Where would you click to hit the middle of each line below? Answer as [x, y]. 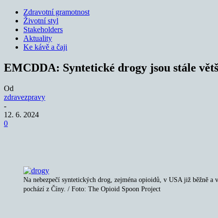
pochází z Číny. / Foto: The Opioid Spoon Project [92, 189]
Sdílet [48, 138]
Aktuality [38, 38]
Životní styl [41, 21]
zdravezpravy [25, 97]
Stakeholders [43, 29]
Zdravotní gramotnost [56, 12]
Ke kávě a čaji [45, 47]
